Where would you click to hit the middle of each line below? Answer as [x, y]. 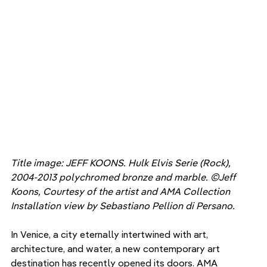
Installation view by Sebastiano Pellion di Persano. [124, 205]
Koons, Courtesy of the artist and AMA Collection [122, 191]
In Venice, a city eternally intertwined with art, [111, 234]
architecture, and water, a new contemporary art [117, 248]
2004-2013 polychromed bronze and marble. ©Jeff [124, 177]
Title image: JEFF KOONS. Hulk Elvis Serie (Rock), [122, 162]
